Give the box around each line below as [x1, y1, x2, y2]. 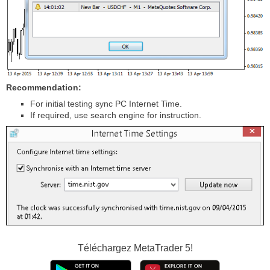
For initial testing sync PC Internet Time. [30, 98, 182, 108]
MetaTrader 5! [133, 243, 193, 254]
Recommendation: [6, 82, 81, 92]
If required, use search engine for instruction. [30, 110, 201, 120]
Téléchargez [77, 243, 134, 254]
